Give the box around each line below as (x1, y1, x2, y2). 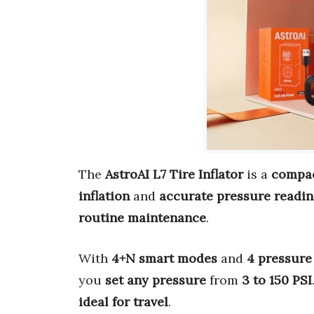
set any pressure (105, 272, 206, 289)
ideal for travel (78, 294, 168, 310)
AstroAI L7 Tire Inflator (105, 166, 243, 183)
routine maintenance (78, 210, 206, 226)
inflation (78, 188, 130, 205)
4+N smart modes (111, 250, 217, 267)
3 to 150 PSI (242, 272, 312, 289)
